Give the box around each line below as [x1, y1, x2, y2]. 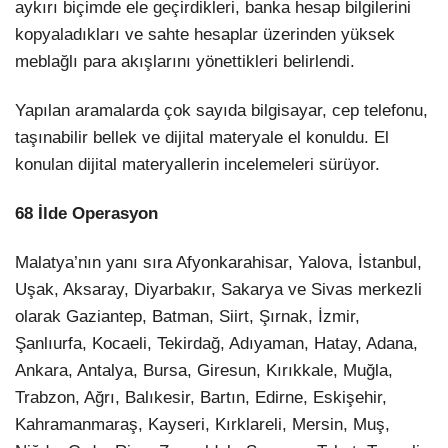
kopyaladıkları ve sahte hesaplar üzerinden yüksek [15, 24, 395, 44]
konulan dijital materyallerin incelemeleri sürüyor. [15, 154, 380, 174]
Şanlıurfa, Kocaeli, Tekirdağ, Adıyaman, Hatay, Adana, [15, 334, 418, 354]
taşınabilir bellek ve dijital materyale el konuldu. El [15, 127, 389, 147]
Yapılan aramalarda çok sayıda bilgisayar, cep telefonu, [15, 100, 428, 120]
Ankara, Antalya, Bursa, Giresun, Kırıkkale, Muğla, [15, 361, 393, 381]
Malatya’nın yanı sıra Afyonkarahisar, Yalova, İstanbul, [15, 253, 422, 273]
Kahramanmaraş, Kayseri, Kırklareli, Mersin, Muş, [15, 415, 390, 435]
